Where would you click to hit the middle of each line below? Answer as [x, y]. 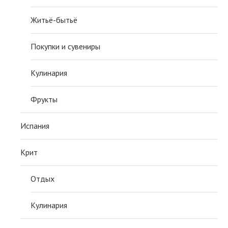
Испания [35, 126]
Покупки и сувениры [65, 47]
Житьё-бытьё [54, 20]
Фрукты [44, 99]
